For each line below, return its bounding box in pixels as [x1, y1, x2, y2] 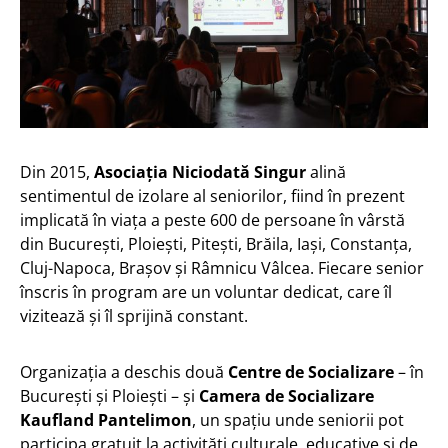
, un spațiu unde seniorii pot [192, 408, 404, 431]
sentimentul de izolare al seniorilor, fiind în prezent [20, 184, 405, 207]
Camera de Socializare [199, 384, 374, 407]
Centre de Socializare [228, 360, 394, 383]
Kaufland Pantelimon [20, 408, 192, 431]
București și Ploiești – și [20, 384, 199, 407]
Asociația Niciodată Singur [94, 160, 306, 183]
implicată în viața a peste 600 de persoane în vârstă [20, 208, 405, 231]
